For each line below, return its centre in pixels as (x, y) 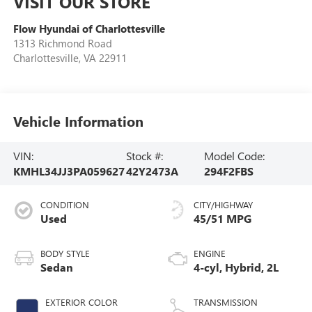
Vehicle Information (78, 121)
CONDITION (64, 205)
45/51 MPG (223, 219)
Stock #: (145, 156)
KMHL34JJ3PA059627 (69, 171)
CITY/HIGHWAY (223, 205)
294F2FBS (228, 171)
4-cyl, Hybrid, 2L (236, 267)
